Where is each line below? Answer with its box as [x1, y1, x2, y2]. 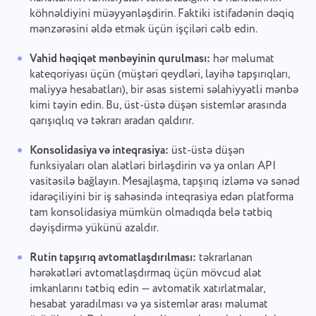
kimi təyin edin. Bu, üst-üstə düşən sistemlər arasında [29, 97, 286, 114]
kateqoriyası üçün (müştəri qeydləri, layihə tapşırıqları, [29, 66, 290, 83]
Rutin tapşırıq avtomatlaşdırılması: [29, 250, 196, 267]
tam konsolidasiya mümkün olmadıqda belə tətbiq [29, 205, 272, 221]
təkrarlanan [195, 250, 253, 267]
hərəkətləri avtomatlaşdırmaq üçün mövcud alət [29, 265, 262, 282]
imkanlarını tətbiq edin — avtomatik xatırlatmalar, [29, 281, 265, 298]
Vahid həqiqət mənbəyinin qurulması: [29, 51, 210, 68]
